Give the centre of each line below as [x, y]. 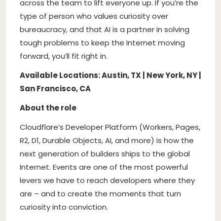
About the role [48, 108]
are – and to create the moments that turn [100, 193]
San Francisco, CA [55, 88]
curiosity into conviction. [64, 207]
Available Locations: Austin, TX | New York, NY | [110, 75]
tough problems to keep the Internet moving [102, 42]
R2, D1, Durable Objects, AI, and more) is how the [107, 140]
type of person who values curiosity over [94, 16]
